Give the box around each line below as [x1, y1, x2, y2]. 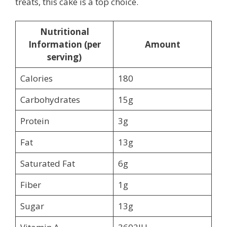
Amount [144, 39, 180, 51]
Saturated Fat [20, 158, 75, 170]
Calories [20, 72, 53, 85]
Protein [20, 115, 49, 127]
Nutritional [40, 26, 89, 38]
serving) [47, 51, 82, 63]
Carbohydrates [20, 94, 80, 106]
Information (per [28, 39, 101, 51]
